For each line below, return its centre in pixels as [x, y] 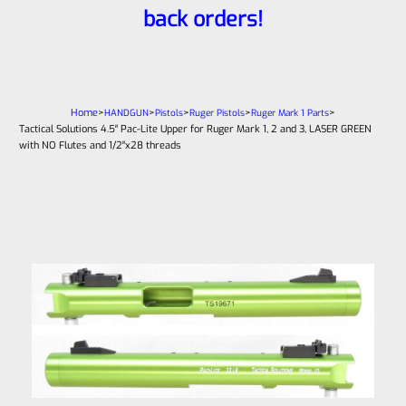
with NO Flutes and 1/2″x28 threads [101, 145]
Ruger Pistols [217, 113]
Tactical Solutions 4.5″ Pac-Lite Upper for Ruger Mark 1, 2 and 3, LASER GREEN [196, 129]
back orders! [203, 19]
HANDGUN [126, 113]
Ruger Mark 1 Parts [290, 113]
